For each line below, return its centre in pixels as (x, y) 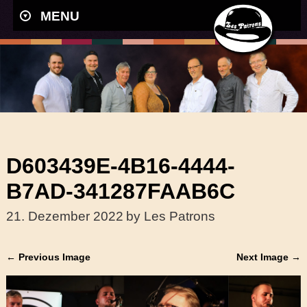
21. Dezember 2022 (64, 216)
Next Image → (269, 257)
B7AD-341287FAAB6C (120, 191)
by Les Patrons (170, 216)
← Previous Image (48, 257)
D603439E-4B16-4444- (120, 165)
